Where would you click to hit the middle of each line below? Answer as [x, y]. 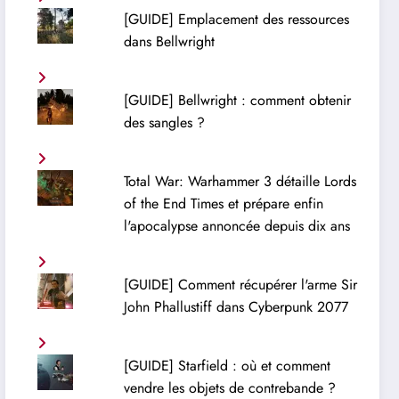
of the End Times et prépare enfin [223, 203]
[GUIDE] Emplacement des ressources [236, 19]
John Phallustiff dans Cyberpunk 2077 [236, 306]
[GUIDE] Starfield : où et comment [227, 365]
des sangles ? [164, 122]
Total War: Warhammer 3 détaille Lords [240, 181]
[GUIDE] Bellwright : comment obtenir [237, 100]
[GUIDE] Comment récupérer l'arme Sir [240, 284]
